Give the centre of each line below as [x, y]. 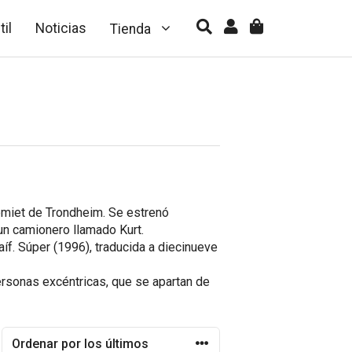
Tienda [131, 29]
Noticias [61, 28]
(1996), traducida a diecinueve [134, 247]
